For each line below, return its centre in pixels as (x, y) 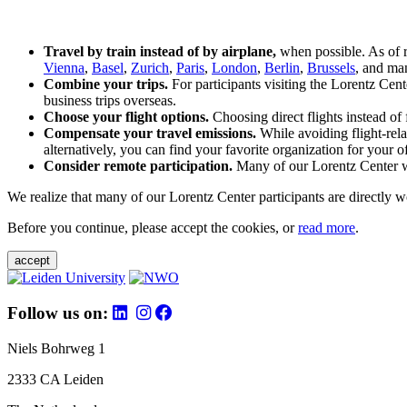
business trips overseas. (110, 101)
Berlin (282, 68)
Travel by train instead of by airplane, (162, 52)
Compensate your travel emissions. (152, 134)
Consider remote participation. (140, 166)
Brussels (331, 68)
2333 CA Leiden (55, 379)
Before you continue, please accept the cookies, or (153, 228)
